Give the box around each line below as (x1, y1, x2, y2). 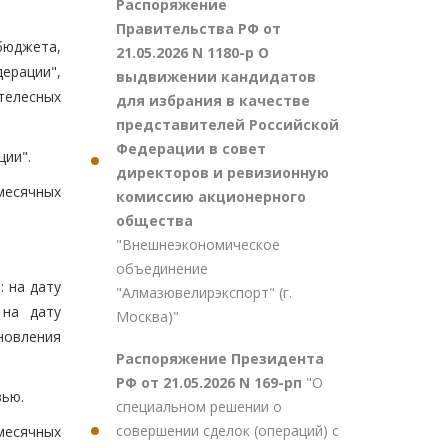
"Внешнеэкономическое (116, 235, 280, 254)
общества (116, 211, 193, 230)
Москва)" (116, 307, 179, 326)
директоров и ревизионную (116, 163, 329, 182)
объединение (116, 259, 208, 278)
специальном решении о (116, 397, 282, 416)
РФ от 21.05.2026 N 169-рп (116, 373, 306, 392)
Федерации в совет (116, 139, 266, 158)
